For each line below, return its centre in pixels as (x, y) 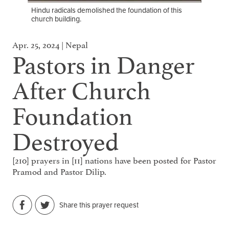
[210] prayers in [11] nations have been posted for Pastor (114, 159)
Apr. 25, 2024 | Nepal (50, 44)
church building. (56, 19)
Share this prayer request (99, 205)
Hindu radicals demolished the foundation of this (107, 10)
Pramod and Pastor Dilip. (59, 170)
